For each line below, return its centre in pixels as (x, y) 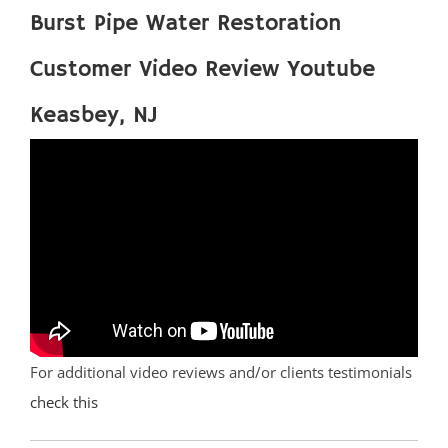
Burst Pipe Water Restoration (185, 23)
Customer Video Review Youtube (202, 69)
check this (64, 402)
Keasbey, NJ (94, 115)
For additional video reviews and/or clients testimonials (221, 372)
